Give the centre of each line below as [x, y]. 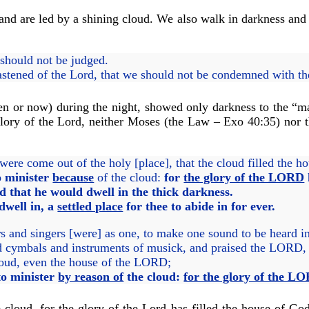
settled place [90, 206]
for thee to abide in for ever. [199, 206]
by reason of [91, 276]
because [73, 177]
